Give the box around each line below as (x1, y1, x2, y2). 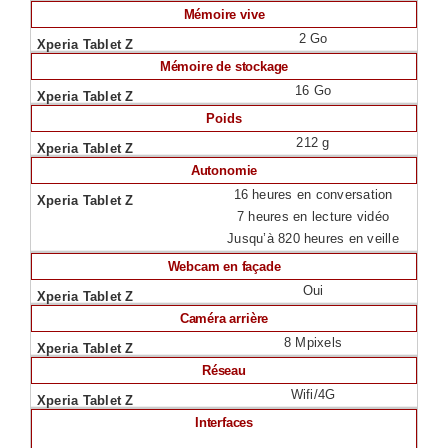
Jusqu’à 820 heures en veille (227, 231, 399, 246)
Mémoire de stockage (159, 59, 289, 74)
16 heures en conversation (233, 187, 393, 202)
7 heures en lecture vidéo (237, 209, 389, 224)
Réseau (202, 363, 246, 378)
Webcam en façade (167, 259, 281, 274)
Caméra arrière (179, 311, 269, 326)
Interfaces (194, 415, 254, 430)
